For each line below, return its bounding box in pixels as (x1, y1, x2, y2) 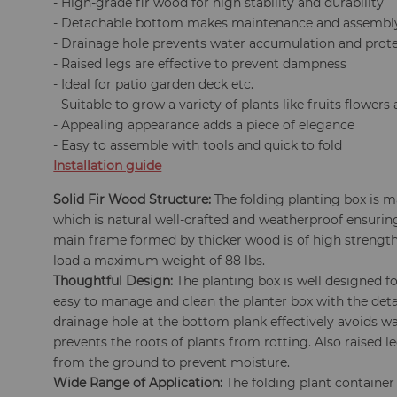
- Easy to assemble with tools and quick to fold (53, 137, 343, 153)
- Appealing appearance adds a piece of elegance (53, 117, 355, 133)
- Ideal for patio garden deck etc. (53, 76, 254, 92)
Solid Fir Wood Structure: (53, 191, 212, 207)
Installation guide (53, 158, 162, 174)
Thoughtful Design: (53, 273, 174, 289)
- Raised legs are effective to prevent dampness (53, 56, 347, 72)
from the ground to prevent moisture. (53, 354, 291, 370)
